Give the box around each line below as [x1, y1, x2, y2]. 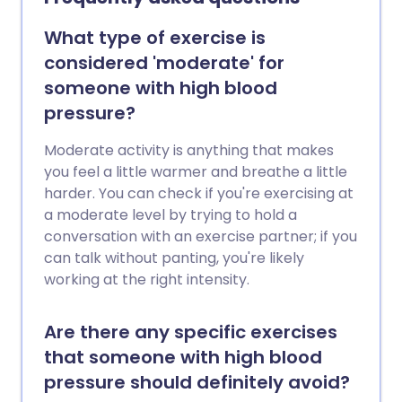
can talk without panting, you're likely [44, 247, 304, 268]
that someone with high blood [44, 344, 322, 370]
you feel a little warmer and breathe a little [44, 161, 347, 182]
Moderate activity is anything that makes [44, 139, 334, 161]
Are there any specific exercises [44, 319, 337, 345]
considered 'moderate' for [44, 49, 284, 75]
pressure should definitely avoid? [44, 369, 350, 395]
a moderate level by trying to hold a [44, 204, 297, 225]
